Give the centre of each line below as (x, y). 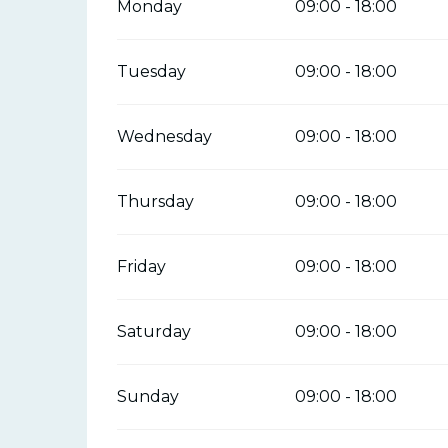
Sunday (148, 396)
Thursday (156, 201)
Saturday (154, 331)
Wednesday (165, 136)
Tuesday (152, 71)
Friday (142, 266)
